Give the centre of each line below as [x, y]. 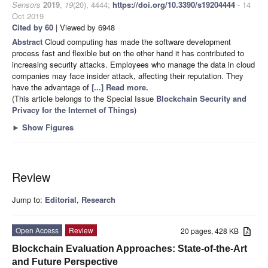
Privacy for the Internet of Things [73, 110]
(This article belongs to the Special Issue [84, 99]
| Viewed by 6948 [84, 28]
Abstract [28, 42]
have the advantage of [52, 87]
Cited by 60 [33, 28]
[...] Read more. [120, 87]
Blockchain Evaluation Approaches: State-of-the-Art [130, 249]
